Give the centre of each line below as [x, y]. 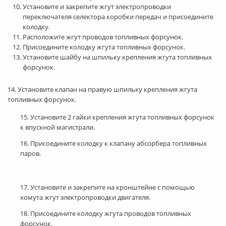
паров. [31, 153]
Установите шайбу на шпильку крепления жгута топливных [117, 57]
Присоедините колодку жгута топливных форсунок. [104, 47]
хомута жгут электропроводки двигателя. [85, 197]
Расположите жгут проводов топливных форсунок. [103, 37]
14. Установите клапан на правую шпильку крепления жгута [102, 89]
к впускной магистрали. [58, 127]
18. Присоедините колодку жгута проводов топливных [106, 213]
